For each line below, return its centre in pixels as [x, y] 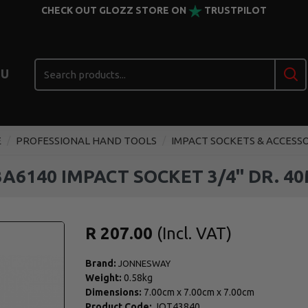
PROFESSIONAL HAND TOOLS [86, 140]
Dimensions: [113, 292]
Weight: [103, 277]
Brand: [100, 263]
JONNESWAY [144, 263]
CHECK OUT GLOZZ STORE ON [115, 10]
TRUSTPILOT [235, 10]
